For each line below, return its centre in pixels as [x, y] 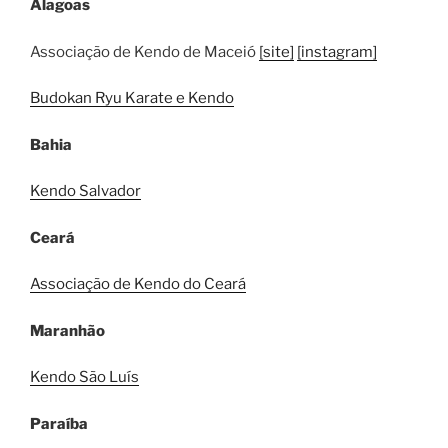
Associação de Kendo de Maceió [144, 51]
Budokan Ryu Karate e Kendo [132, 98]
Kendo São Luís [84, 377]
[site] [276, 51]
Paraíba [59, 423]
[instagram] [337, 51]
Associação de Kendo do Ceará [138, 284]
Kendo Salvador [85, 191]
